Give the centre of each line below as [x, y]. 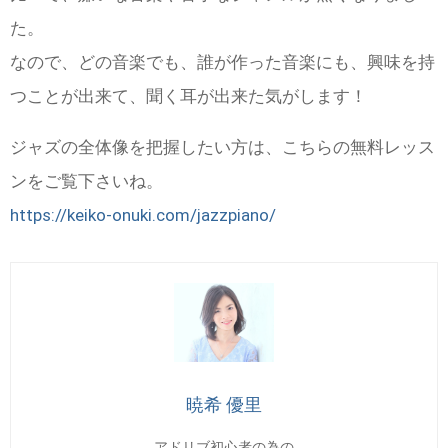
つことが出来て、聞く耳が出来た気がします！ [188, 96]
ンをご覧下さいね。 [86, 181]
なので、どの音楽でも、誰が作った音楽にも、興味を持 [222, 62]
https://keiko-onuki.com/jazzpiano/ [143, 215]
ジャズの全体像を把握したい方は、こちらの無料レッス [222, 147]
